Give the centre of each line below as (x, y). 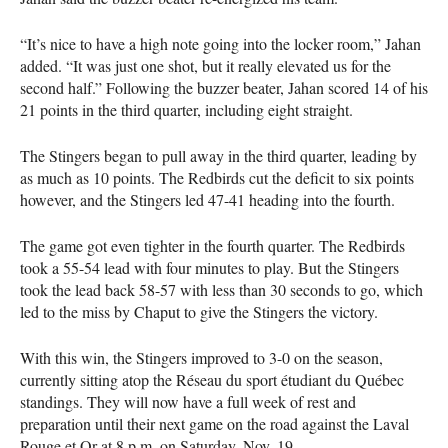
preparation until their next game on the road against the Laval (214, 424)
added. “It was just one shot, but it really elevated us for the (205, 66)
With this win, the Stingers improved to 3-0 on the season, (201, 358)
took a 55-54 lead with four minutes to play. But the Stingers (209, 268)
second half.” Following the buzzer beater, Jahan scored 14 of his (224, 88)
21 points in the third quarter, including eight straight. (186, 110)
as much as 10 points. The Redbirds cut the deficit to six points (217, 178)
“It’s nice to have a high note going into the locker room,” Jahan (220, 44)
